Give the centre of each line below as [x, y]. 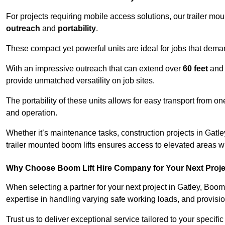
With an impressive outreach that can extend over [94, 69]
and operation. [32, 113]
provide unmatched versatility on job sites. [80, 81]
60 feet [195, 69]
